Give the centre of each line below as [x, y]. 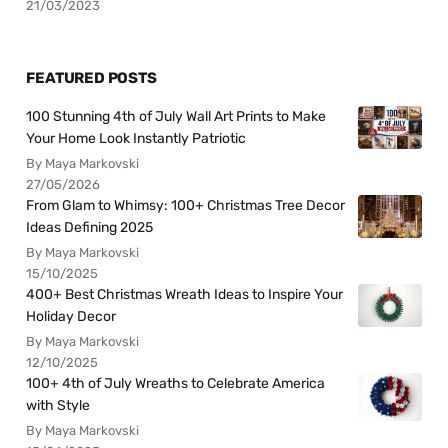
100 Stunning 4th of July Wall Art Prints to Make [176, 116]
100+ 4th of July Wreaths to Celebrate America [176, 383]
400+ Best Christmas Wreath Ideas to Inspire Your [185, 294]
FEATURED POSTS [91, 77]
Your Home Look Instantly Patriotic [136, 138]
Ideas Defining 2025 [90, 227]
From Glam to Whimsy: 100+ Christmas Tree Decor [186, 205]
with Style [58, 405]
